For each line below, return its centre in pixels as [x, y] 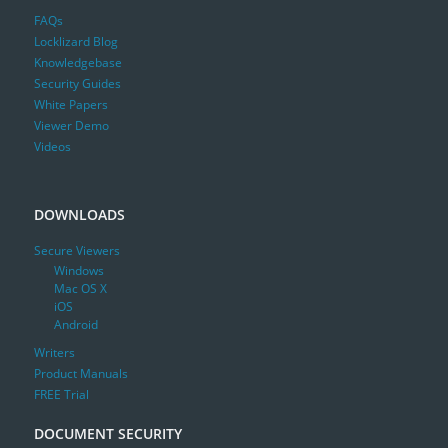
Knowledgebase [77, 62]
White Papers [70, 104]
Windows [78, 271]
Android [75, 325]
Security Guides [77, 83]
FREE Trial [61, 395]
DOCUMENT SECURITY [107, 434]
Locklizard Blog [75, 41]
